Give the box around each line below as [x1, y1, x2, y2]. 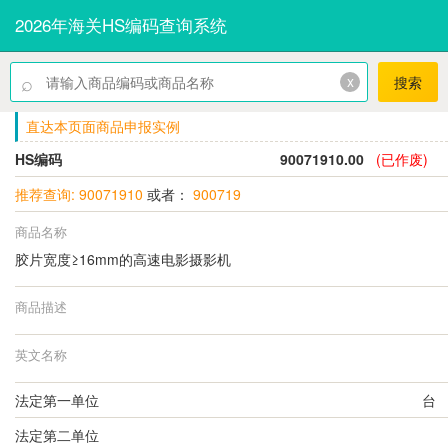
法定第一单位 [15, 389, 99, 410]
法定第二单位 [15, 424, 99, 445]
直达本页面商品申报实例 [25, 116, 180, 136]
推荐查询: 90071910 [15, 183, 143, 204]
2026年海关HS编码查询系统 [15, 12, 227, 37]
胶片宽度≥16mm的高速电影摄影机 [15, 248, 235, 269]
